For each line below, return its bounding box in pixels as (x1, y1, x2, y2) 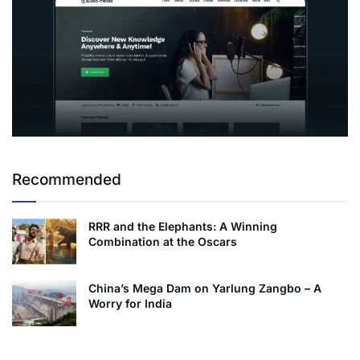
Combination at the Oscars (88, 234, 237, 248)
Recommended (12, 170, 121, 189)
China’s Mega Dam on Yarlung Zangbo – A (88, 281, 321, 296)
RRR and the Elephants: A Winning (88, 219, 277, 233)
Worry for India (88, 297, 172, 311)
